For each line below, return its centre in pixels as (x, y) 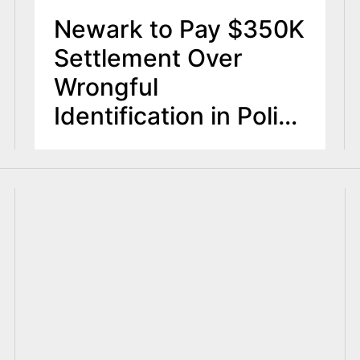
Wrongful (106, 87)
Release (99, 145)
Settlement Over (148, 58)
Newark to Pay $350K (179, 29)
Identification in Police (180, 116)
